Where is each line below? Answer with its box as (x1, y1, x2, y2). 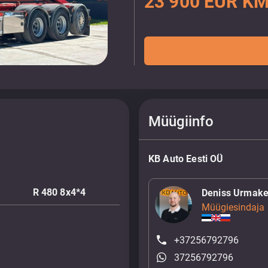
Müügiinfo (148, 113, 214, 130)
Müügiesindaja (202, 202, 264, 213)
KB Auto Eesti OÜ (148, 153, 224, 165)
